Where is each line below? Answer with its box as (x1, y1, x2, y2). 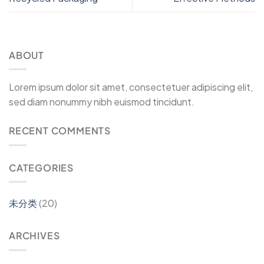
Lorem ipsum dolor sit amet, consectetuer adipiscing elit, (9, 81, 253, 94)
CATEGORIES (9, 161, 74, 174)
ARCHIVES (9, 229, 60, 242)
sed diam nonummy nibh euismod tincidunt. (9, 95, 194, 108)
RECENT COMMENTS (9, 124, 111, 137)
